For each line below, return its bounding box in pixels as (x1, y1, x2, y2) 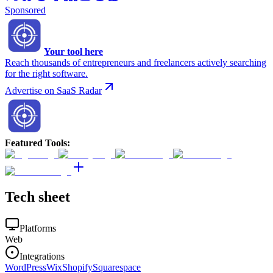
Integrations (19, 251, 65, 262)
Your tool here (44, 46, 103, 57)
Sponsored (5, 4, 46, 15)
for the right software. (5, 68, 88, 79)
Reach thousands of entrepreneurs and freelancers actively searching (5, 57, 266, 68)
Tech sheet (5, 188, 70, 205)
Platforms (19, 223, 56, 234)
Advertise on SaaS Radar (5, 85, 102, 96)
